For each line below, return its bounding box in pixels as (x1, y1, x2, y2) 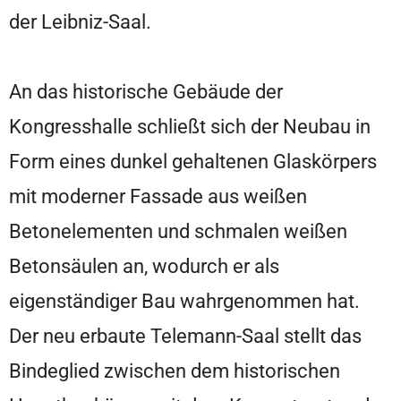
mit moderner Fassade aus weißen (9, 184, 307, 209)
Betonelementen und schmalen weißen (9, 219, 347, 243)
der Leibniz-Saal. (9, 9, 151, 33)
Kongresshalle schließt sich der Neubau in (9, 115, 371, 139)
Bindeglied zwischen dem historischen (9, 359, 340, 383)
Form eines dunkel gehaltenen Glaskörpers (9, 149, 377, 174)
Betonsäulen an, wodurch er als (9, 254, 279, 278)
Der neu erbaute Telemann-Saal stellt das (9, 324, 362, 348)
